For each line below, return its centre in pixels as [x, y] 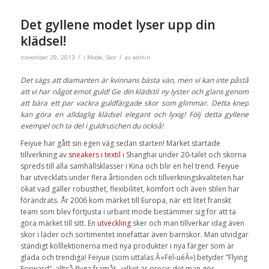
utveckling [114, 223]
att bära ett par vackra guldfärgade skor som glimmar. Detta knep [134, 103]
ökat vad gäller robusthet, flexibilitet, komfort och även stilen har [130, 189]
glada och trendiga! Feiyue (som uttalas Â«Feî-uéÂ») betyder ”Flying [134, 257]
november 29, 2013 [47, 58]
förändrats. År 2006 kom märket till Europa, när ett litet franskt [125, 200]
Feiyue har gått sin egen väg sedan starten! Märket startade [120, 143]
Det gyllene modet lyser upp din [118, 25]
